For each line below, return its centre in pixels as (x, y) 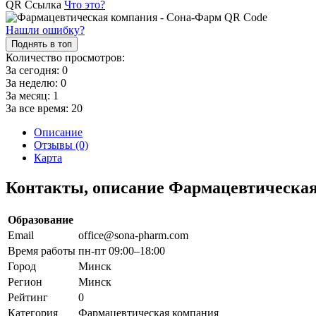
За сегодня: (34, 70)
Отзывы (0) (61, 145)
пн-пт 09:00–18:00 (122, 250)
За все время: (38, 108)
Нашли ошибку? (45, 30)
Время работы (42, 250)
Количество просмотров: (65, 57)
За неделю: (33, 83)
